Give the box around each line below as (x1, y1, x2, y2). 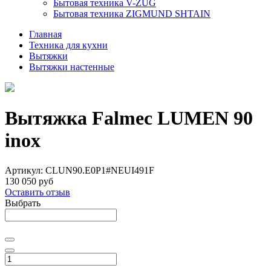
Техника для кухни (29, 40, 108, 50)
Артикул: (5, 165, 45, 175)
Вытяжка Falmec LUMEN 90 (5, 107, 253, 129)
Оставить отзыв (5, 186, 70, 197)
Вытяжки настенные (29, 62, 114, 72)
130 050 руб (5, 175, 53, 186)
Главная (29, 29, 62, 39)
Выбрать (5, 197, 41, 208)
